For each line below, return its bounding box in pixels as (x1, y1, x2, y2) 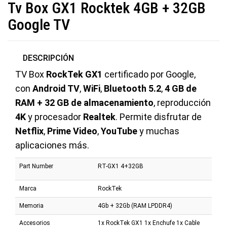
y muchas (137, 125, 179, 136)
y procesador (26, 111, 83, 122)
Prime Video (47, 125, 97, 136)
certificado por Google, (102, 68, 196, 80)
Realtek (83, 111, 116, 122)
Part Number (19, 162, 53, 170)
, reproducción (154, 97, 211, 108)
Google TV (8, 15, 70, 33)
